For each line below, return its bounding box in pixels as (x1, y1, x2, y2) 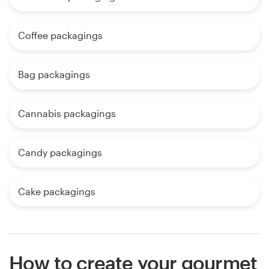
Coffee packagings (18, 29, 103, 41)
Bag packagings (18, 68, 90, 80)
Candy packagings (18, 146, 102, 158)
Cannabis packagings (18, 107, 116, 119)
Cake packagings (18, 185, 95, 197)
